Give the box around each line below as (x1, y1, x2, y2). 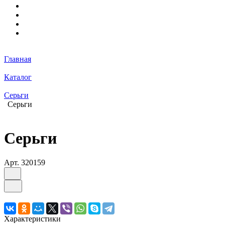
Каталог (4, 73, 32, 82)
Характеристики (4, 214, 61, 223)
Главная (4, 55, 31, 64)
